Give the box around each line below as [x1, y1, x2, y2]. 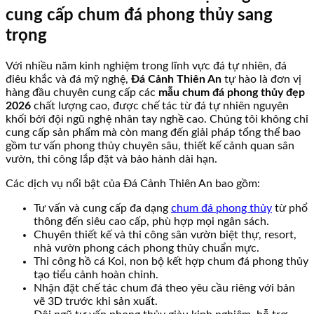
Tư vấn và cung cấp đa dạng [34, 203, 171, 214]
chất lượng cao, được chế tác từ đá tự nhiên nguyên [31, 100, 289, 112]
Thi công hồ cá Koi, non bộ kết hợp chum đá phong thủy [34, 256, 308, 268]
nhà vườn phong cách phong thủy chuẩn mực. [34, 243, 259, 254]
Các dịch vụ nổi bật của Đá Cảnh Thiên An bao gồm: [6, 178, 260, 190]
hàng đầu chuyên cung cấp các [6, 87, 158, 99]
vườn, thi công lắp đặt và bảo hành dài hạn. [6, 153, 217, 165]
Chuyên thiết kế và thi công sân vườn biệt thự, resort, [34, 229, 296, 241]
